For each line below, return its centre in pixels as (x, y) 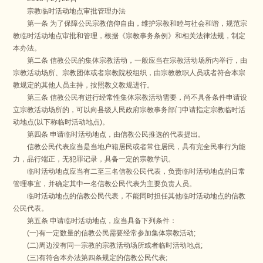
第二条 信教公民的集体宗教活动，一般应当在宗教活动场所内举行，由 (130, 61)
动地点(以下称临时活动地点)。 (61, 122)
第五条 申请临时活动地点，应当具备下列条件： (95, 221)
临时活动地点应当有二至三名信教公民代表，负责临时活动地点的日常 (129, 172)
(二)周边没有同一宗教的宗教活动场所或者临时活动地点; (108, 246)
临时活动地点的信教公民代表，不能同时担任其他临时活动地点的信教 (129, 196)
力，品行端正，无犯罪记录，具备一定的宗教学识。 (94, 159)
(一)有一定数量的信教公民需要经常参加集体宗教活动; (104, 233)
